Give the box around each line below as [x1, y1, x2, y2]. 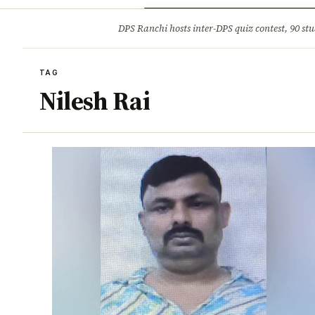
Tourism [221, 15, 256, 27]
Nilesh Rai [39, 83, 150, 118]
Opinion [171, 15, 203, 27]
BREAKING [53, 24, 98, 33]
